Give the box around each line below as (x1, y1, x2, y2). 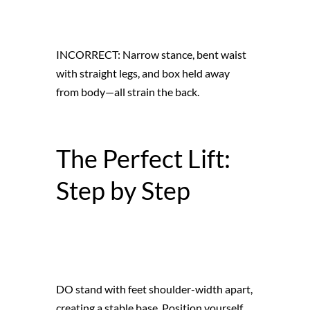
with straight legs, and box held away (55, 66, 230, 80)
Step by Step (55, 174, 190, 206)
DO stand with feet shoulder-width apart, (55, 282, 253, 295)
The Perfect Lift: (55, 143, 230, 174)
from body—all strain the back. (55, 84, 199, 98)
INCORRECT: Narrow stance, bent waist (55, 47, 246, 61)
